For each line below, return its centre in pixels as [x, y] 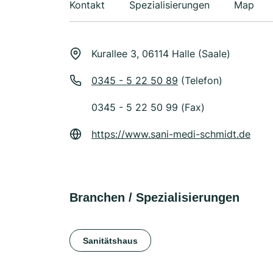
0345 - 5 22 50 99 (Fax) [148, 107]
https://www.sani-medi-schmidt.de [171, 134]
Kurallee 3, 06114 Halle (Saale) [161, 54]
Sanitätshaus [110, 240]
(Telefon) [200, 80]
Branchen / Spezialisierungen [154, 197]
